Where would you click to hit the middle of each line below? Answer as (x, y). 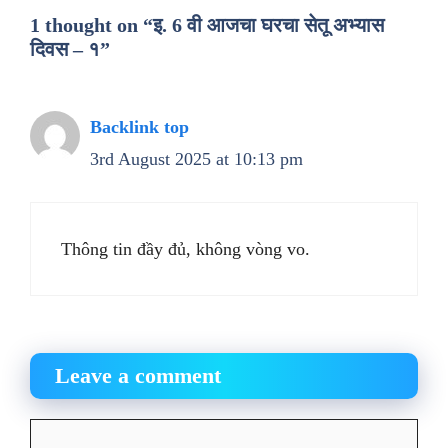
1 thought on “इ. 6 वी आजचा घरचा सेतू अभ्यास (207, 25)
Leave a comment (138, 375)
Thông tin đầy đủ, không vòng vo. (185, 249)
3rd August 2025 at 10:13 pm (196, 159)
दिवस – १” (70, 49)
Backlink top (139, 127)
